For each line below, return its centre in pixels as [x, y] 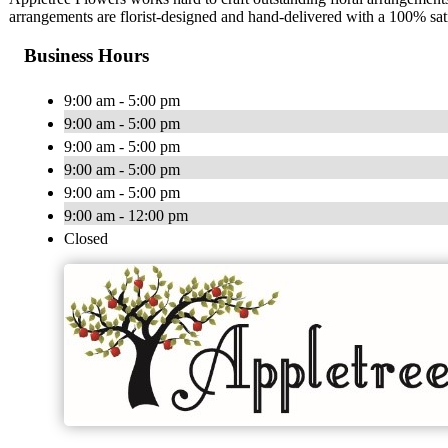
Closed [86, 238]
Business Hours [86, 55]
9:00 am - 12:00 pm [126, 215]
